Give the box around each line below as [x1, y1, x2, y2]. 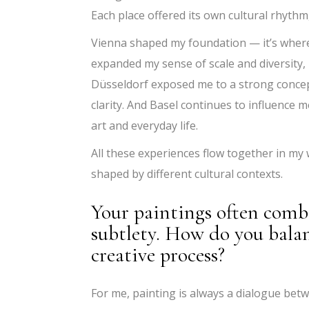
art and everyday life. [91, 117, 198, 133]
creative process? [91, 241, 225, 268]
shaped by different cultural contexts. [91, 166, 283, 181]
